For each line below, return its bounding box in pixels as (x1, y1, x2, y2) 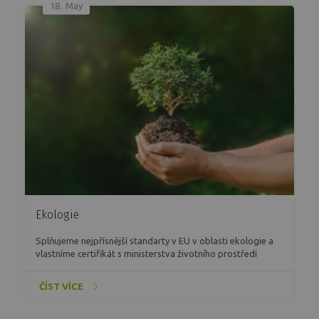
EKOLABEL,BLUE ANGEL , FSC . (36, 261, 160, 272)
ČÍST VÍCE (39, 281, 83, 292)
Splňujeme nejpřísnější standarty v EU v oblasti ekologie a (36, 236, 273, 246)
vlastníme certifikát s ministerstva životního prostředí (36, 249, 257, 259)
